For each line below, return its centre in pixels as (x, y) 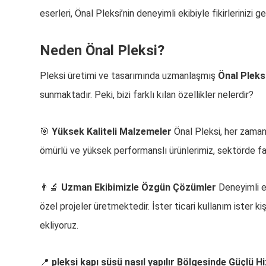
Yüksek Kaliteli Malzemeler (112, 132)
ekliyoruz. (59, 225)
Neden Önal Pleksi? (102, 50)
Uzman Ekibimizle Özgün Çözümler (139, 187)
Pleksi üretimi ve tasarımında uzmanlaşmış (129, 76)
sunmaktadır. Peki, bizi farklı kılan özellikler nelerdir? (147, 95)
